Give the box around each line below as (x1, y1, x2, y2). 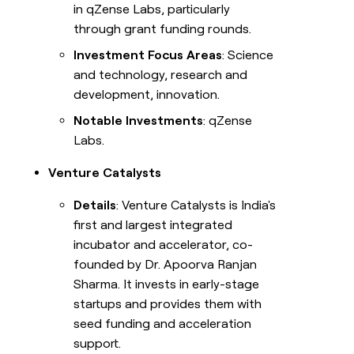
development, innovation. (73, 87, 220, 103)
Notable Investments (73, 113, 204, 129)
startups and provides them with (73, 296, 262, 312)
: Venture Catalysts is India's (116, 198, 277, 213)
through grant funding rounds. (73, 21, 252, 37)
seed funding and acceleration (73, 316, 252, 332)
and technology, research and (73, 67, 248, 83)
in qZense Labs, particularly (73, 2, 231, 17)
